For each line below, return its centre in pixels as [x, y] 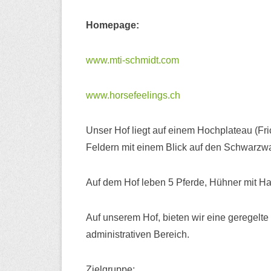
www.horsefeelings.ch [133, 95]
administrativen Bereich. [138, 234]
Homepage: [113, 25]
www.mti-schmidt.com [132, 60]
